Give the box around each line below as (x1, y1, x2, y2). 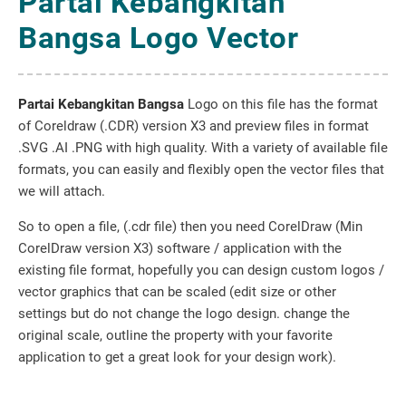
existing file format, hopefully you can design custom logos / (18, 262, 384, 278)
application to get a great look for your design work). (18, 349, 336, 365)
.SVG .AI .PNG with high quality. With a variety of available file (18, 140, 388, 156)
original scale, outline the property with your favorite (18, 327, 333, 343)
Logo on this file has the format (184, 96, 378, 112)
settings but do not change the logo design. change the (18, 305, 350, 322)
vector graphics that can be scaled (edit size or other (18, 284, 336, 300)
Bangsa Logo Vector (18, 20, 298, 55)
